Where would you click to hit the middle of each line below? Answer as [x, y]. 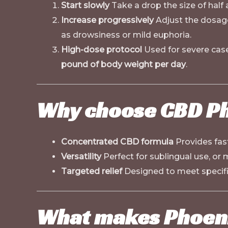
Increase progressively [107, 20]
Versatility [81, 157]
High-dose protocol [102, 50]
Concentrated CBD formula [117, 142]
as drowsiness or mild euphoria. [126, 35]
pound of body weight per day [123, 65]
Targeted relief [92, 172]
